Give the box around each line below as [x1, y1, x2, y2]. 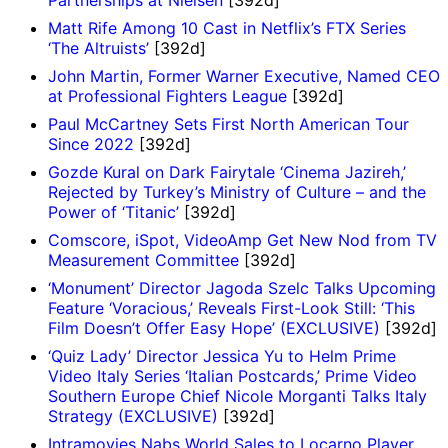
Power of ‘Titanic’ [48, 201, 179, 222]
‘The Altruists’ [48, 37, 149, 58]
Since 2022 [48, 133, 134, 154]
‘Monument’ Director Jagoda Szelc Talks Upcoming [48, 277, 436, 298]
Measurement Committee [48, 249, 239, 270]
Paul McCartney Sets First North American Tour [48, 113, 409, 134]
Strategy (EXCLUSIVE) [48, 405, 218, 426]
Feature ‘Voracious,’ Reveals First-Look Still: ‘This [48, 297, 415, 318]
